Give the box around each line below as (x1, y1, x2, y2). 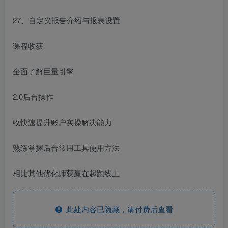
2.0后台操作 (13, 91, 53, 102)
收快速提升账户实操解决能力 (13, 116, 112, 127)
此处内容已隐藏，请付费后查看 (62, 203, 173, 214)
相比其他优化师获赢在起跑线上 (13, 167, 120, 178)
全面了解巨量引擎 (13, 65, 74, 76)
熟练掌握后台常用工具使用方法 (13, 141, 120, 153)
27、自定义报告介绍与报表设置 (13, 14, 120, 25)
